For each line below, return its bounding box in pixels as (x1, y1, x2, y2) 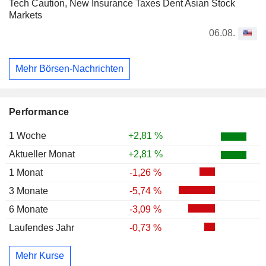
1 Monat (9, 167, 43, 178)
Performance (9, 106, 69, 117)
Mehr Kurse (15, 251, 64, 261)
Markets (9, 10, 42, 21)
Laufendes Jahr (9, 222, 74, 233)
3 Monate (9, 185, 48, 196)
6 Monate (9, 204, 48, 214)
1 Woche (9, 130, 46, 141)
